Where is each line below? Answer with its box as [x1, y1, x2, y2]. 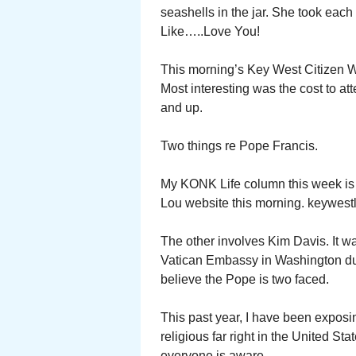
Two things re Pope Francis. [161, 139, 318, 153]
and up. [161, 101, 203, 114]
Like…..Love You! [161, 25, 260, 38]
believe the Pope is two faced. [161, 273, 329, 286]
